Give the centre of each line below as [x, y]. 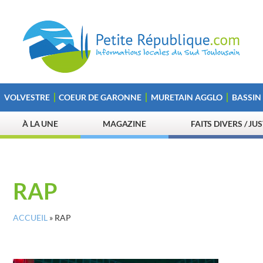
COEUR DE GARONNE [100, 97]
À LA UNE [40, 124]
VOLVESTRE [27, 97]
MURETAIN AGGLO [186, 97]
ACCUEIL [30, 218]
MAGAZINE [124, 124]
